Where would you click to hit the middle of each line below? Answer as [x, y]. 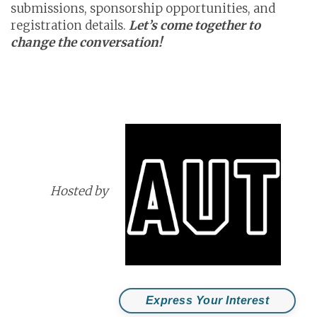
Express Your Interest [207, 301]
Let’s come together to [195, 25]
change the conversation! [86, 42]
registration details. [70, 25]
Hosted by [74, 191]
